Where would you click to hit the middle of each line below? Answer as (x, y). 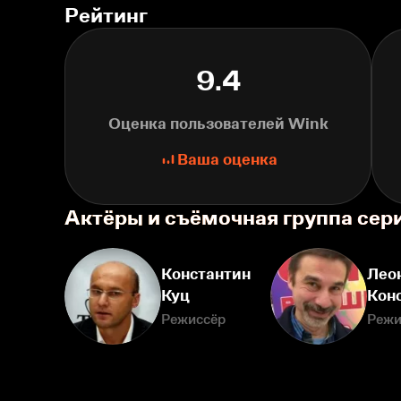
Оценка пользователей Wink (218, 123)
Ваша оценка (227, 159)
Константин (206, 273)
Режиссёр (193, 319)
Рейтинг (106, 14)
